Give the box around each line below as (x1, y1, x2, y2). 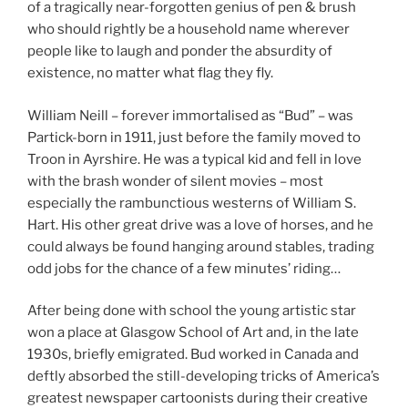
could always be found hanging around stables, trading (27, 238, 374, 255)
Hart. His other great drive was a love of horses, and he (27, 216, 373, 233)
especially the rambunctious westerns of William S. (27, 194, 356, 211)
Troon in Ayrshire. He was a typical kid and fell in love (27, 150, 362, 168)
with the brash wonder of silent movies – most (27, 172, 323, 189)
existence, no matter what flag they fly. (27, 65, 273, 82)
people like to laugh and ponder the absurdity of (27, 43, 332, 60)
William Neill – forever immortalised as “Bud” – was (27, 107, 353, 124)
